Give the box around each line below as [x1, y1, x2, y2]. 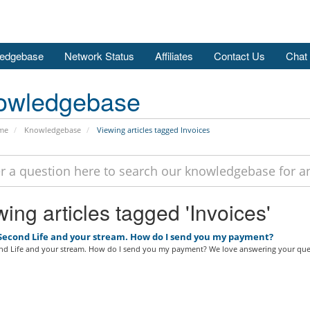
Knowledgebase [24, 125, 81, 136]
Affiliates [155, 48, 193, 64]
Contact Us [214, 48, 265, 64]
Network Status [64, 48, 134, 64]
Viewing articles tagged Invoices [94, 125, 210, 136]
